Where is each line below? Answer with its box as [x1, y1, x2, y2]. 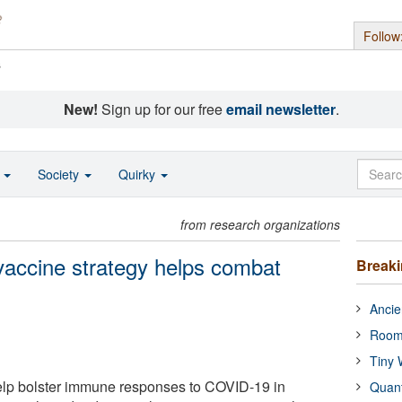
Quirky [118, 165, 159, 183]
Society [38, 165, 83, 183]
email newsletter [225, 99, 336, 119]
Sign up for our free [97, 99, 226, 119]
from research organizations [180, 215, 341, 233]
